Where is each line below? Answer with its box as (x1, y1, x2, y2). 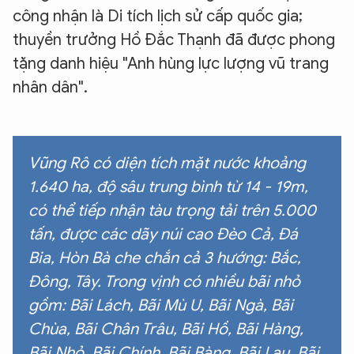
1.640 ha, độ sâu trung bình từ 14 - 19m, (28, 177, 308, 198)
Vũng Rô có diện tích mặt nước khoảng (28, 153, 306, 174)
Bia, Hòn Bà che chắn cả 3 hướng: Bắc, (28, 248, 301, 269)
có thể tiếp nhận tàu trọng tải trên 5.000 (28, 201, 316, 221)
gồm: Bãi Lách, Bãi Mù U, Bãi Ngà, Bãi (28, 296, 293, 316)
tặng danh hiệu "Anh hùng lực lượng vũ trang (13, 54, 329, 74)
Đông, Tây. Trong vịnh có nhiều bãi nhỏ (28, 272, 300, 292)
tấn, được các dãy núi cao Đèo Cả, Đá (28, 224, 298, 245)
